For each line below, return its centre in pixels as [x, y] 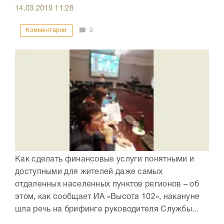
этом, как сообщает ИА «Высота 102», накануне [107, 197]
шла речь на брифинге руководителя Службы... [107, 210]
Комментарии [46, 30]
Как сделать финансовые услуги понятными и [105, 160]
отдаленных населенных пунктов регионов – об [107, 185]
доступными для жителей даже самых [89, 172]
